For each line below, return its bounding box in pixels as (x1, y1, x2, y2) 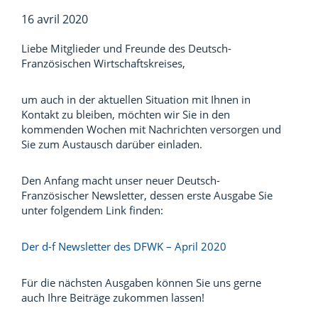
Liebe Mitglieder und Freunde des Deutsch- (21, 41, 231, 55)
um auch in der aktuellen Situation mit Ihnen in (21, 92, 251, 106)
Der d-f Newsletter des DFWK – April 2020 (21, 239, 226, 253)
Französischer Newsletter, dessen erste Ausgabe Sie (21, 188, 273, 202)
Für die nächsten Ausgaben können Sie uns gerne (21, 275, 261, 290)
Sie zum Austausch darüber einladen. (21, 137, 202, 151)
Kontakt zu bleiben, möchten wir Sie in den (21, 107, 230, 121)
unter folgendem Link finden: (21, 203, 163, 217)
